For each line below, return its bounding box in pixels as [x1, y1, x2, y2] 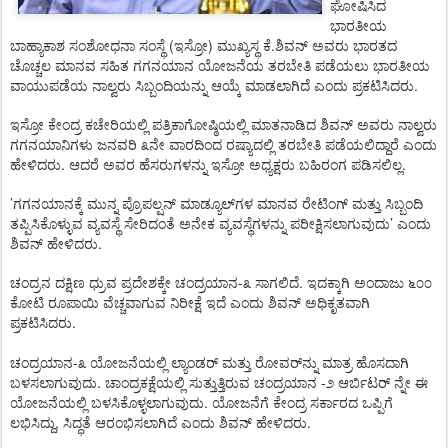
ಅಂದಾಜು [354, 276, 404, 291]
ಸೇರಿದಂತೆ [124, 217, 175, 232]
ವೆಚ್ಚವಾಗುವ [103, 296, 166, 311]
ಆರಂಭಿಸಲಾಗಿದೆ [95, 416, 177, 431]
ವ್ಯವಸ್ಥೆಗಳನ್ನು [219, 217, 286, 232]
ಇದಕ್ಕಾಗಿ [307, 276, 350, 291]
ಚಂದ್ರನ [10, 276, 51, 291]
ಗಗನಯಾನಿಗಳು [10, 138, 93, 153]
